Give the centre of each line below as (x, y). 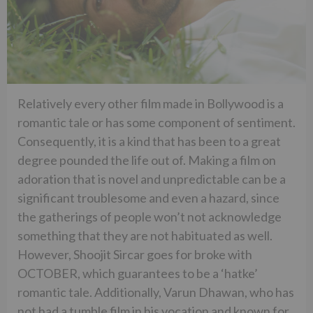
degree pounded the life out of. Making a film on (147, 160)
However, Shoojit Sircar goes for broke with (135, 254)
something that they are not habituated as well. (145, 235)
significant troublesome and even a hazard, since (148, 197)
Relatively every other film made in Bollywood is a (151, 103)
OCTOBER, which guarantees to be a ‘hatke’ (138, 273)
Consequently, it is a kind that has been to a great (149, 141)
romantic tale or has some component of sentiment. (156, 122)
